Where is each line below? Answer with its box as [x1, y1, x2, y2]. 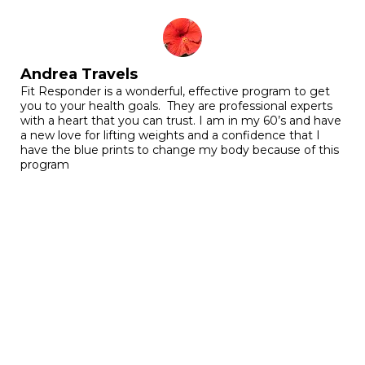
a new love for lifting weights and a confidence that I [20, 128, 320, 143]
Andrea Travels [20, 65, 138, 84]
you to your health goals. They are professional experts [20, 99, 332, 114]
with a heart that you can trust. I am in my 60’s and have [20, 113, 341, 129]
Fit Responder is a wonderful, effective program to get [20, 84, 330, 99]
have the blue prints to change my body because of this [20, 143, 339, 158]
